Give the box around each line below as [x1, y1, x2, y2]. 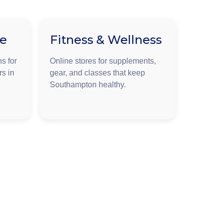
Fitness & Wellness [50, 32, 162, 47]
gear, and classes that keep [50, 68, 145, 77]
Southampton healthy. [50, 80, 126, 89]
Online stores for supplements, [50, 56, 156, 65]
